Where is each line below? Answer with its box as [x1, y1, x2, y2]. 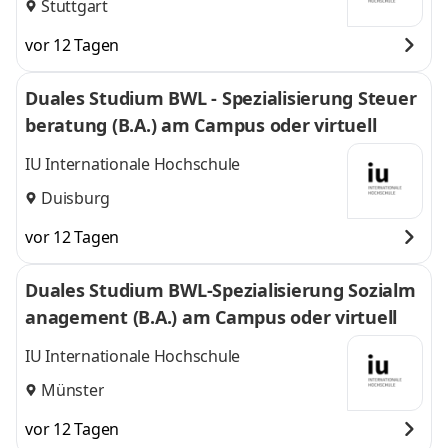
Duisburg [41, 186, 110, 209]
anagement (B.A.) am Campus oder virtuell [25, 305, 397, 329]
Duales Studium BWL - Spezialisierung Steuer [25, 86, 416, 110]
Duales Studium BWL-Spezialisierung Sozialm [25, 278, 416, 302]
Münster [41, 378, 105, 401]
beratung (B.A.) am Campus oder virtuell [25, 113, 377, 137]
